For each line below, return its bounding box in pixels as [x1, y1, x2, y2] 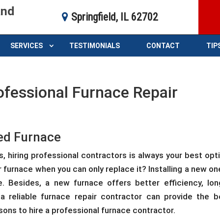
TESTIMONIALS [69, 42, 120, 50]
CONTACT [146, 42, 180, 50]
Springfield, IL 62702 [71, 11, 158, 23]
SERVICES [10, 42, 43, 50]
